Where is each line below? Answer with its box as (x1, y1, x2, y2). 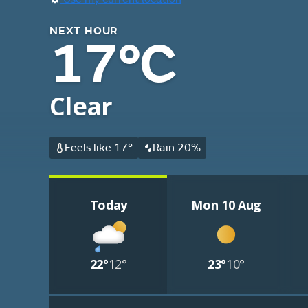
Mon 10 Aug (191, 197, 261, 213)
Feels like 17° (64, 141, 133, 155)
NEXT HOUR (49, 24, 119, 38)
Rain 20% (153, 141, 201, 155)
